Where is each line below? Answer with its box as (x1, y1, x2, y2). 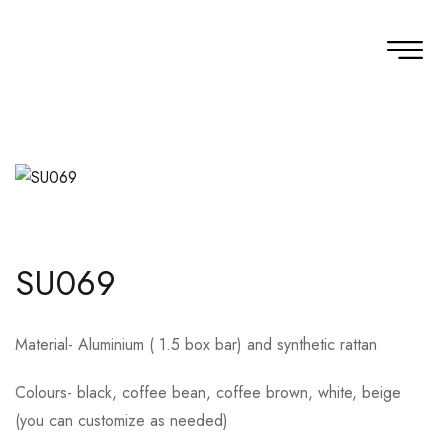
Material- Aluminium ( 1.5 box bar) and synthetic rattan (15, 332, 377, 356)
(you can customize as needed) (15, 408, 228, 432)
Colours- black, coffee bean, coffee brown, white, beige (15, 380, 401, 404)
